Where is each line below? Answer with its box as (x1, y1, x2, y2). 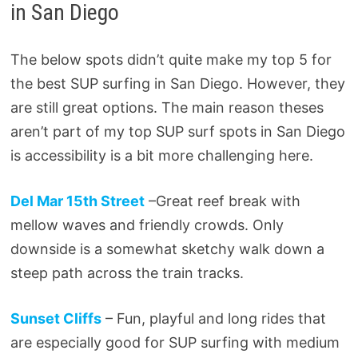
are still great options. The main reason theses (10, 99, 324, 117)
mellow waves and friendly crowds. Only (10, 217, 284, 234)
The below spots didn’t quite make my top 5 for (10, 51, 332, 69)
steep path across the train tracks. (10, 265, 244, 282)
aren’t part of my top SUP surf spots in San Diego (10, 123, 345, 141)
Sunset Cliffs (10, 310, 101, 328)
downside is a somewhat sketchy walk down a (10, 241, 324, 258)
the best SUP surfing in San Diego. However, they (10, 75, 345, 93)
